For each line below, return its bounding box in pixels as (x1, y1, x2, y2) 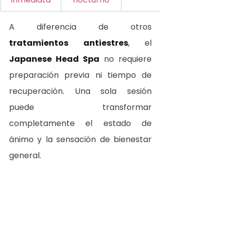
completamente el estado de (9, 118, 152, 130)
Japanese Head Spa (9, 53, 99, 65)
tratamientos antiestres (9, 37, 128, 49)
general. (9, 150, 41, 162)
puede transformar (9, 101, 152, 114)
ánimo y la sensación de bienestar (9, 134, 152, 146)
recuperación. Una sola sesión (9, 85, 152, 97)
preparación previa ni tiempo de (9, 69, 152, 81)
